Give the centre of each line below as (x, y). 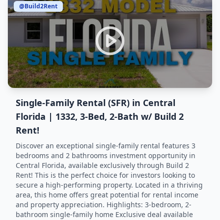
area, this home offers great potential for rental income (107, 195)
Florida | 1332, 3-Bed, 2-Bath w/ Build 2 (100, 116)
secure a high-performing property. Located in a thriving (109, 185)
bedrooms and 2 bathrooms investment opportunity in (106, 155)
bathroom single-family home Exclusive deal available (104, 214)
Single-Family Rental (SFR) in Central (96, 103)
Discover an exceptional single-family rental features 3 (106, 146)
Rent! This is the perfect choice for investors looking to (105, 175)
